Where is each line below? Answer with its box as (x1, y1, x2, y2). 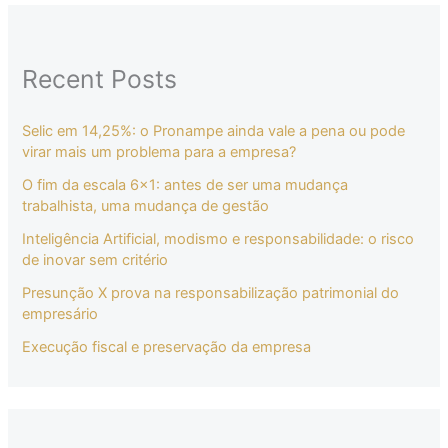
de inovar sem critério (22, 251, 169, 270)
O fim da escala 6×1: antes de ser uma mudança (22, 176, 349, 195)
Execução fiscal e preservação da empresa (22, 338, 312, 357)
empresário (22, 305, 99, 324)
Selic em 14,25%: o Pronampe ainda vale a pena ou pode (22, 122, 406, 141)
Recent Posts (22, 63, 178, 94)
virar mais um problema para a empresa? (22, 143, 297, 162)
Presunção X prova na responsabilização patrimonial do (22, 284, 400, 303)
